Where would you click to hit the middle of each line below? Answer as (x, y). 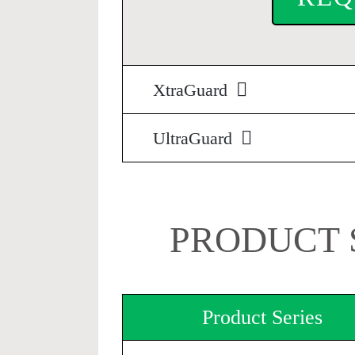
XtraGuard (192, 90)
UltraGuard (195, 138)
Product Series (263, 317)
